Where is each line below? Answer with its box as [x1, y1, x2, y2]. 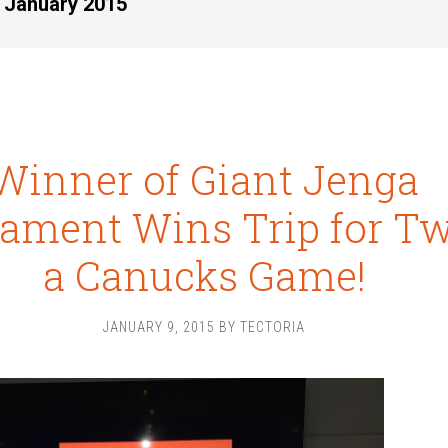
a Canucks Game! [42, 249, 366, 302]
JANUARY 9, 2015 [103, 319, 215, 335]
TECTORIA [240, 319, 305, 335]
